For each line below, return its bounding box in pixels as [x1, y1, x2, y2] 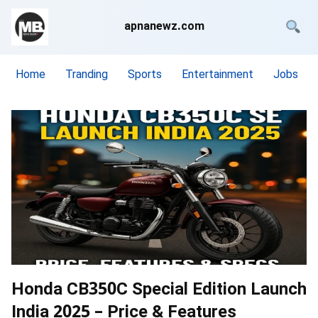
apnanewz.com [124, 20, 204, 35]
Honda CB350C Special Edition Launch [11, 278, 307, 302]
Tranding [65, 68, 108, 83]
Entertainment [182, 68, 253, 83]
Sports [128, 68, 162, 83]
